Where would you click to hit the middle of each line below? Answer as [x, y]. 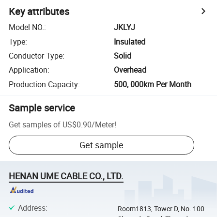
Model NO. [27, 27]
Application [28, 70]
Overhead [130, 70]
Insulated [130, 41]
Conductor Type [36, 55]
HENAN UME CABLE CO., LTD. [66, 176]
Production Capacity [44, 84]
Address [31, 208]
